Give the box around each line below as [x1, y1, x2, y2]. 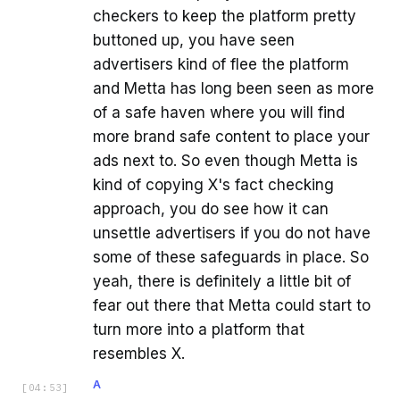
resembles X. [93, 345, 185, 363]
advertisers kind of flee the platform [93, 55, 349, 74]
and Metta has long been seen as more [93, 79, 374, 98]
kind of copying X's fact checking [93, 176, 334, 195]
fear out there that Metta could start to [93, 296, 371, 315]
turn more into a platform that [93, 321, 304, 339]
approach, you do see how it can [93, 200, 329, 219]
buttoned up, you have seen [93, 31, 295, 50]
